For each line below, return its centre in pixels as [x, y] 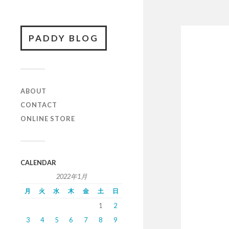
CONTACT [39, 105]
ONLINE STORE [48, 119]
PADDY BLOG [64, 38]
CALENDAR [38, 163]
